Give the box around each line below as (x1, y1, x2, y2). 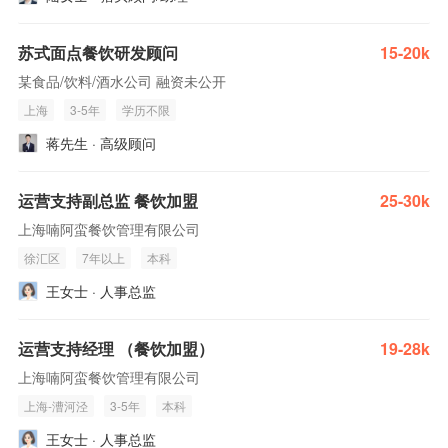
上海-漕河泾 (24, 397, 88, 414)
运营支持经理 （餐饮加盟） (18, 337, 214, 360)
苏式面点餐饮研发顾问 (18, 41, 178, 64)
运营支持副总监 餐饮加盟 (18, 189, 198, 212)
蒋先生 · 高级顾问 (46, 133, 156, 153)
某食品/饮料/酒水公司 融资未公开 (18, 71, 226, 91)
